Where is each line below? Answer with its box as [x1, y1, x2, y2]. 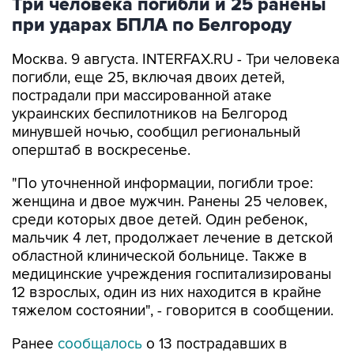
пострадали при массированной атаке [12, 87, 272, 105]
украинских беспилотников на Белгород [12, 105, 288, 123]
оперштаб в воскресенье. [12, 141, 190, 160]
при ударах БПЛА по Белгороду [12, 14, 292, 36]
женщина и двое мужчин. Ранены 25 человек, [12, 193, 327, 211]
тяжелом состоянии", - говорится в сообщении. [12, 302, 333, 320]
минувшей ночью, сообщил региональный [12, 123, 300, 141]
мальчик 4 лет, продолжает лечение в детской [12, 229, 333, 247]
